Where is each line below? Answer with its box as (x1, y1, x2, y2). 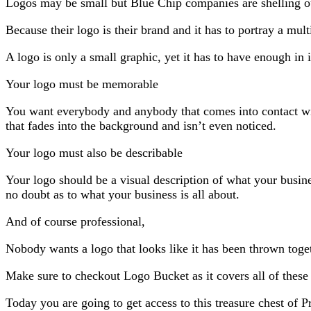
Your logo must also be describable (6, 146, 183, 160)
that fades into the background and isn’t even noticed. (6, 119, 276, 133)
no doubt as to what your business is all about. (6, 187, 239, 202)
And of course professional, (6, 215, 145, 229)
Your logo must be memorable (6, 77, 158, 92)
